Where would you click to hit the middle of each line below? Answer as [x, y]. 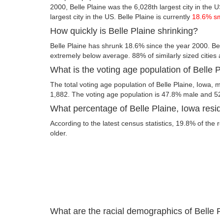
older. [59, 133]
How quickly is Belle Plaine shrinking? [124, 31]
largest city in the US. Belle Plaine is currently [121, 16]
